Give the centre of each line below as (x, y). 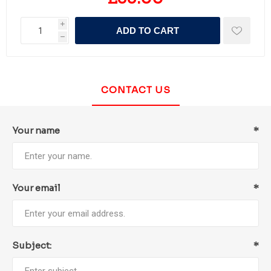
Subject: (32, 245)
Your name (36, 130)
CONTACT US (135, 90)
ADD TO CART (148, 31)
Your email (36, 188)
